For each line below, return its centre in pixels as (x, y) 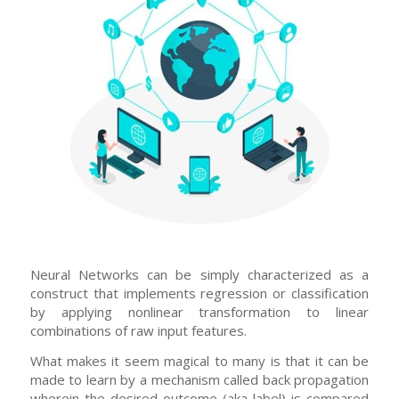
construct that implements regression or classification (199, 293)
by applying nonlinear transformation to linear (199, 311)
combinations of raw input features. (138, 330)
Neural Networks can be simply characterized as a (199, 274)
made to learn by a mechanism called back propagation (199, 379)
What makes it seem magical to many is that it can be (199, 360)
